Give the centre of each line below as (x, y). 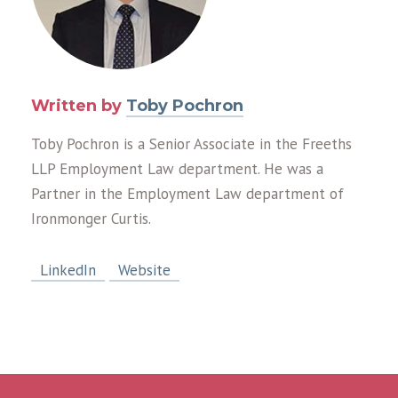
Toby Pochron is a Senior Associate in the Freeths (191, 144)
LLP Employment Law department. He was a (177, 169)
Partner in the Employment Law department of (187, 194)
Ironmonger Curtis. (91, 219)
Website (144, 271)
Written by (79, 106)
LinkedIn (68, 271)
